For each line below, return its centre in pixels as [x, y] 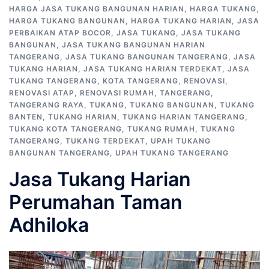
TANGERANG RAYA [47, 105]
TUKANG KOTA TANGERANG [65, 129]
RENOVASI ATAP [42, 93]
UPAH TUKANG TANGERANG [172, 153]
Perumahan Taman [96, 202]
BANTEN [26, 117]
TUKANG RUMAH [161, 129]
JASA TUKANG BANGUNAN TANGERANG [147, 57]
